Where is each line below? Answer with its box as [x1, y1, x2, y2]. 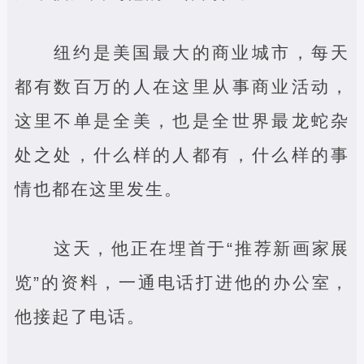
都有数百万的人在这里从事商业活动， [14, 76, 350, 96]
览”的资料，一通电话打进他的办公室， [14, 273, 350, 292]
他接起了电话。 [14, 307, 145, 326]
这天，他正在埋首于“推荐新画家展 [53, 239, 350, 258]
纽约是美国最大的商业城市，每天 [53, 42, 350, 62]
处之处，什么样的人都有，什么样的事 [14, 145, 350, 164]
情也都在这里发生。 [14, 179, 183, 198]
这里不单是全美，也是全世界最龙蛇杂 [14, 110, 350, 130]
